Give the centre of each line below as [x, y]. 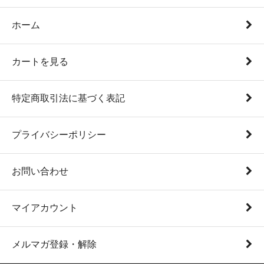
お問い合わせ [40, 171]
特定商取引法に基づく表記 [68, 98]
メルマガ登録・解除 [54, 244]
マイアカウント [45, 208]
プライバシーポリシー [59, 135]
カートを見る [40, 62]
